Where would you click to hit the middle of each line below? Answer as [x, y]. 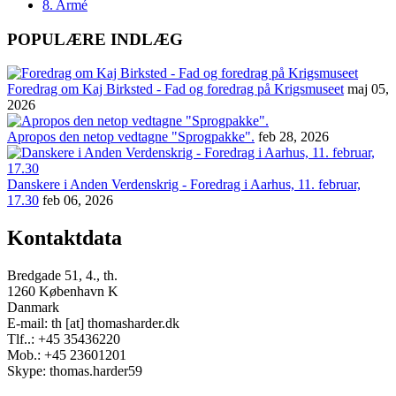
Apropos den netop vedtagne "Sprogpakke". [131, 137]
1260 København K [63, 292]
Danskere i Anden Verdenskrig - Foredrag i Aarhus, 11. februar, [184, 185]
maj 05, [368, 89]
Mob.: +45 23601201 [67, 355]
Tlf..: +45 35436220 [64, 339]
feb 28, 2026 [293, 137]
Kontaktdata [65, 238]
